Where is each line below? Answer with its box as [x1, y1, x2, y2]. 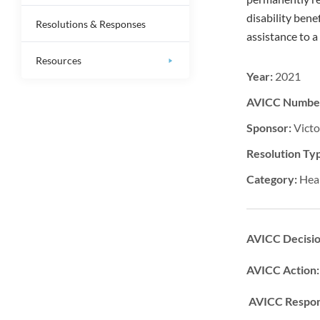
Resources [36, 54, 81, 67]
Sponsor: [246, 121, 292, 135]
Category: [246, 172, 298, 186]
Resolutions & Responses [36, 18, 146, 31]
